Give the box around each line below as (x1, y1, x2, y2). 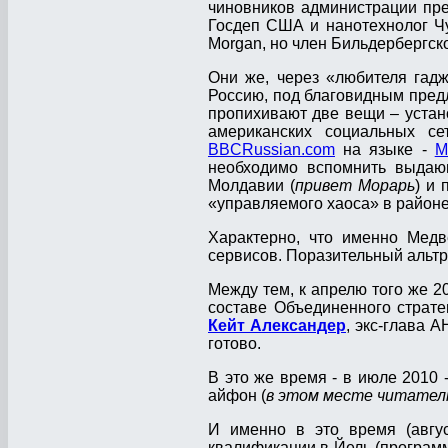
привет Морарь (295, 177, 415, 195)
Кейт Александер (208, 317, 346, 335)
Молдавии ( (208, 177, 295, 195)
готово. (208, 335, 261, 353)
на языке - (335, 141, 435, 159)
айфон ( (208, 387, 266, 405)
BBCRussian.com (208, 141, 335, 159)
